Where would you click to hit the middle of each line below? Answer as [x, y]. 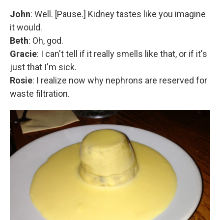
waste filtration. [40, 94]
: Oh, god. [46, 41]
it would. [26, 27]
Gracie [23, 54]
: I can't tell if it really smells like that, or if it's [122, 54]
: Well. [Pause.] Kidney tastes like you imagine [118, 14]
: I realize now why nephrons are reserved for [120, 80]
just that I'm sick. [43, 67]
